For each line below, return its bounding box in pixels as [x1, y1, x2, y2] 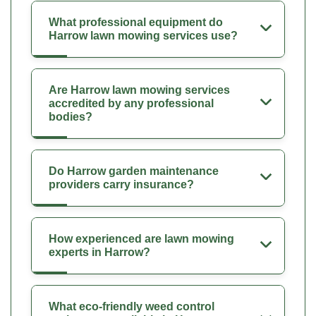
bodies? [49, 110, 92, 123]
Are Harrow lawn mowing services [49, 83, 230, 96]
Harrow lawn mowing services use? [49, 29, 238, 42]
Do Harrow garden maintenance [49, 164, 219, 177]
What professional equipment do [49, 16, 223, 28]
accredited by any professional [49, 97, 214, 109]
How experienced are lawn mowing [49, 232, 234, 245]
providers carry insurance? [49, 178, 194, 190]
